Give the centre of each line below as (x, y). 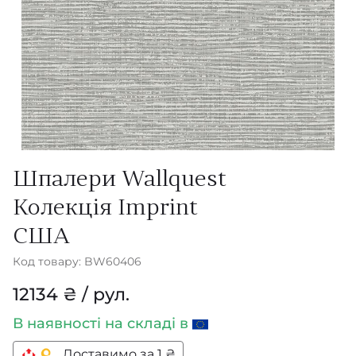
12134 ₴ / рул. (71, 294)
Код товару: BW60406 (77, 261)
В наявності (59, 323)
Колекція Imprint (105, 209)
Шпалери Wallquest (120, 180)
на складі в (149, 323)
